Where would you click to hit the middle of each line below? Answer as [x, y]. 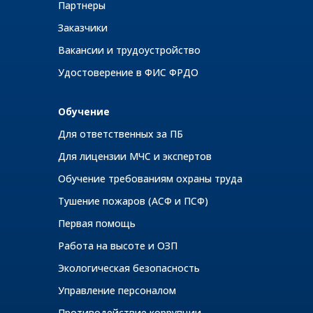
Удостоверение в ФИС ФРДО [128, 72]
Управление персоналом [117, 290]
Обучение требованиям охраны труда [150, 178]
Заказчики [83, 27]
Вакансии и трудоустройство [129, 50]
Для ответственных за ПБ [121, 133]
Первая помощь [97, 223]
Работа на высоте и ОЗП [118, 245]
